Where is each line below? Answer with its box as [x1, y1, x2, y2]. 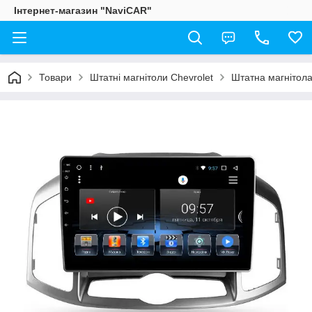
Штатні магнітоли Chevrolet [90, 72, 213, 83]
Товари [39, 72, 72, 83]
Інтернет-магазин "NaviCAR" [14, 5, 152, 16]
